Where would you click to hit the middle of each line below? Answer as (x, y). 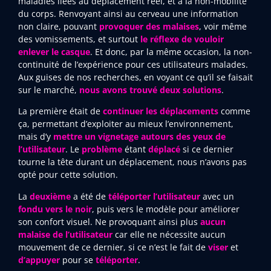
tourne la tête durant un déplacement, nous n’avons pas (132, 162)
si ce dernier (207, 149)
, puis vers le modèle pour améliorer (166, 209)
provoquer (121, 26)
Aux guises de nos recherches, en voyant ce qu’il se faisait (135, 77)
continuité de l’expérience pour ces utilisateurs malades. (133, 64)
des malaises (172, 26)
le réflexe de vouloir (182, 39)
